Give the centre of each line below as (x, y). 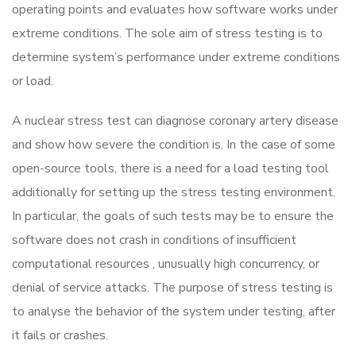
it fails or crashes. (60, 336)
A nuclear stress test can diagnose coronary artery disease (175, 121)
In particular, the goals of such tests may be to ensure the (173, 217)
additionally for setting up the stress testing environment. (174, 193)
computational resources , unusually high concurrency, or (166, 264)
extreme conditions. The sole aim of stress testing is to (167, 34)
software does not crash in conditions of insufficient (154, 240)
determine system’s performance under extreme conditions (176, 58)
